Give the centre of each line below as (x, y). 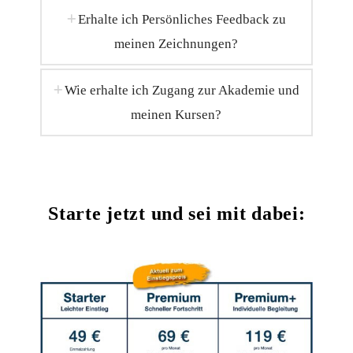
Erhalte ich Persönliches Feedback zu (182, 19)
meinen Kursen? (176, 115)
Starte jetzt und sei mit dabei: (177, 214)
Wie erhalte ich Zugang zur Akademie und (182, 90)
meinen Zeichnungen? (176, 44)
